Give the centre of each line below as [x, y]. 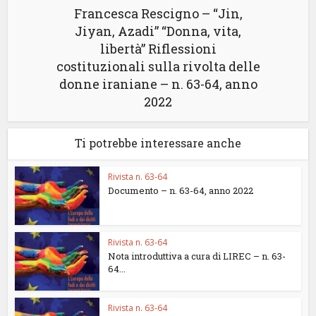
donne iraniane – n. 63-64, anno [158, 84]
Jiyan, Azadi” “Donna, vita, [158, 31]
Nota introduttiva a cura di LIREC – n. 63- [197, 256]
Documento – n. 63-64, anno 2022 [181, 190]
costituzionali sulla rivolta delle [158, 66]
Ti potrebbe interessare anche [158, 143]
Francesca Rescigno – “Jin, [158, 13]
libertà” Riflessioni [158, 49]
